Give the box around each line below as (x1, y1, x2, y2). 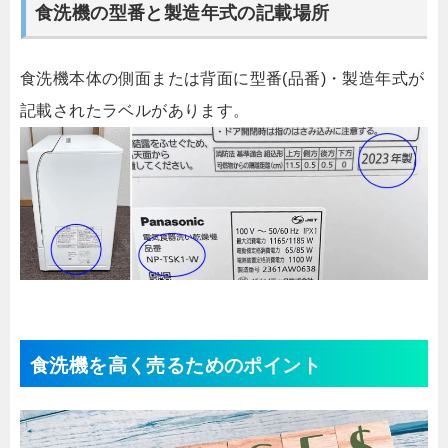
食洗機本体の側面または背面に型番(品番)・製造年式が (20, 70, 425, 88)
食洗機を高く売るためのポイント (30, 355, 321, 377)
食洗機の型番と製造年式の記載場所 (35, 2, 330, 23)
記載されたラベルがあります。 (20, 102, 250, 120)
